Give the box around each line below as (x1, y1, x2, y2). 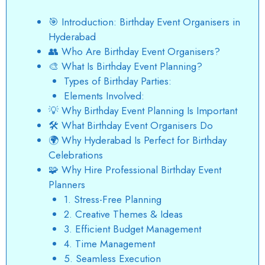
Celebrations (49, 148, 103, 163)
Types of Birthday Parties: (63, 74, 172, 89)
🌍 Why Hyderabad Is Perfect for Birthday (49, 133, 227, 148)
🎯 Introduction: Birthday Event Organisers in (49, 15, 240, 30)
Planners (49, 177, 85, 192)
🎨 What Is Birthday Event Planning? (49, 59, 202, 74)
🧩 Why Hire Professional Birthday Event (49, 163, 221, 177)
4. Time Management (63, 237, 155, 251)
